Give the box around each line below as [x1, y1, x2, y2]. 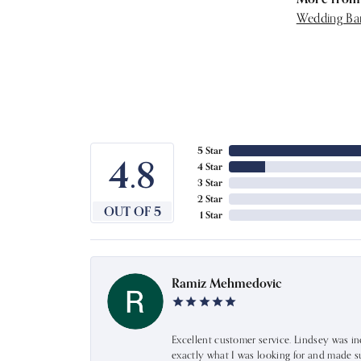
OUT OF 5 [103, 202, 161, 219]
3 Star [197, 176, 222, 189]
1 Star [200, 208, 222, 221]
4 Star [197, 160, 222, 172]
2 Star [197, 192, 222, 205]
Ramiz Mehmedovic [172, 274, 282, 291]
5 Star [197, 143, 222, 156]
